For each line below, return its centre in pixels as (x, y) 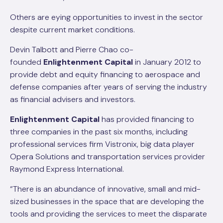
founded (27, 62)
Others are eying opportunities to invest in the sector (107, 17)
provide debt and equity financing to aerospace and (105, 74)
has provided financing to (147, 119)
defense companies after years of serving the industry (109, 87)
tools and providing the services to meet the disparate (109, 214)
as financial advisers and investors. (73, 99)
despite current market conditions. (72, 30)
